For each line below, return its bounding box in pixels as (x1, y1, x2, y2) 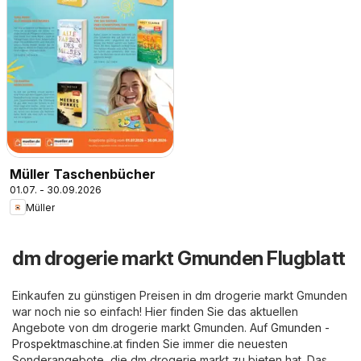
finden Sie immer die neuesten (122, 337, 288, 351)
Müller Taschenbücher (10, 166, 156, 183)
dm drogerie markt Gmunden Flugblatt (12, 247, 346, 271)
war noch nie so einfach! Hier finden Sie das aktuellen (12, 305, 298, 319)
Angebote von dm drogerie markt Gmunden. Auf (12, 321, 271, 335)
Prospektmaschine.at (12, 337, 122, 351)
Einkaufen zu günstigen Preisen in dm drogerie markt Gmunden (12, 288, 347, 303)
